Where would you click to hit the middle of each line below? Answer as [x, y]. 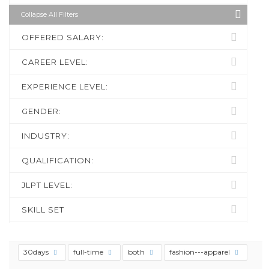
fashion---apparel [201, 252]
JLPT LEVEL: [47, 185]
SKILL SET [43, 210]
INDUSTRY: [46, 136]
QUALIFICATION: [58, 160]
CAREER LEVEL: [55, 62]
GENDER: [41, 111]
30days [37, 252]
